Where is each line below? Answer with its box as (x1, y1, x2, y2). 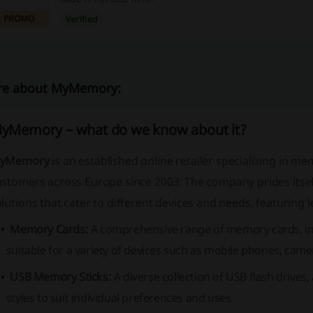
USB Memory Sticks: (10, 269, 112, 284)
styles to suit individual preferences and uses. (6, 290, 233, 305)
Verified (65, 13, 98, 25)
